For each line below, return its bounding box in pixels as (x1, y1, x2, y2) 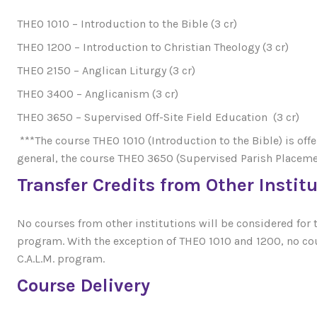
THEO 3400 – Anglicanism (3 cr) (17, 86, 178, 100)
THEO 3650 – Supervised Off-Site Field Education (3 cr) (17, 110, 299, 124)
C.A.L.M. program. (17, 251, 105, 265)
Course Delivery (17, 274, 150, 296)
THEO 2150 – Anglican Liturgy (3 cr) (17, 63, 195, 77)
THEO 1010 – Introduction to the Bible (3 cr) (17, 16, 237, 30)
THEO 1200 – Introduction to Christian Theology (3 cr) (17, 40, 289, 54)
